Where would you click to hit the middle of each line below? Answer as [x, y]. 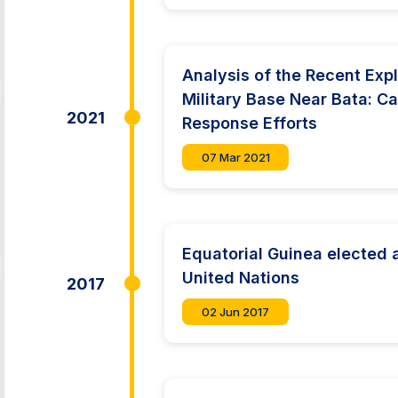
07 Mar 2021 [235, 157]
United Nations [241, 278]
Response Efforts [250, 123]
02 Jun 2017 [236, 311]
